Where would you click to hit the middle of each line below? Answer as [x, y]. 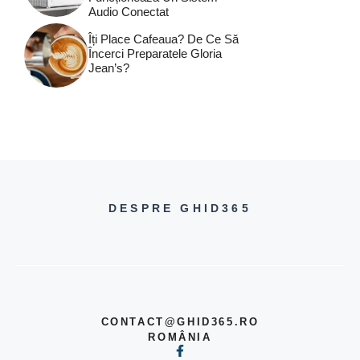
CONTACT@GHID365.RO [180, 322]
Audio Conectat [129, 12]
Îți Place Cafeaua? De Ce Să [164, 39]
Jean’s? [109, 67]
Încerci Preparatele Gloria [155, 53]
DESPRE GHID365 [180, 208]
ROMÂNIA [180, 337]
